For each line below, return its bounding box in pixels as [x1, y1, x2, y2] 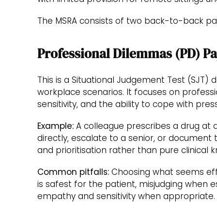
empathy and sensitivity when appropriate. [37, 190, 215, 202]
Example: [37, 120, 74, 132]
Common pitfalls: [37, 166, 109, 178]
